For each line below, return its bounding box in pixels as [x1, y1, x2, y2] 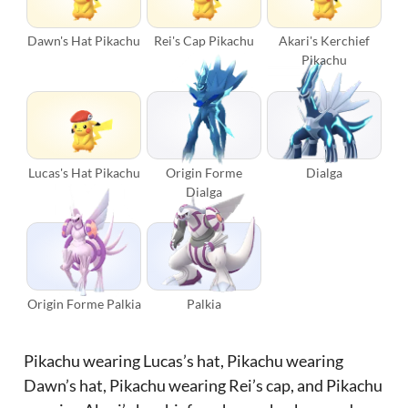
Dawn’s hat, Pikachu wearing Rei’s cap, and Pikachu [24, 374, 383, 395]
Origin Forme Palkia [26, 295, 141, 311]
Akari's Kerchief [278, 33, 370, 49]
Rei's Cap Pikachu [153, 33, 254, 49]
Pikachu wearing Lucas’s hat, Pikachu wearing [24, 350, 344, 371]
